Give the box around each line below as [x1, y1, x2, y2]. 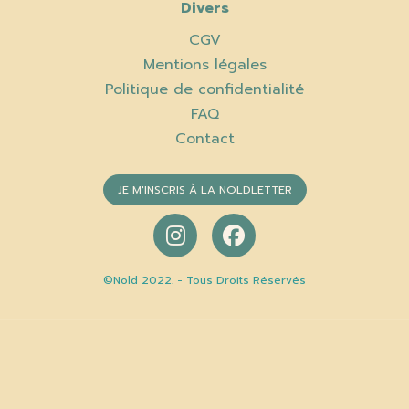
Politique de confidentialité [105, 79, 304, 101]
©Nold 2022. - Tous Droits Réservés [103, 272, 306, 289]
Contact [174, 128, 235, 151]
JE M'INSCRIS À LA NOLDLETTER [117, 182, 292, 199]
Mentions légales [142, 54, 267, 77]
